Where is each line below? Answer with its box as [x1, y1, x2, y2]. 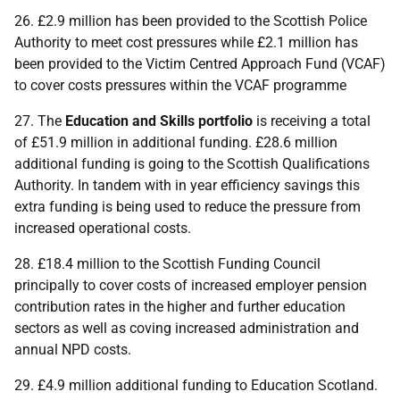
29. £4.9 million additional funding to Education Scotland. [14, 377, 378, 394]
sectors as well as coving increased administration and [14, 320, 359, 337]
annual [14, 341, 62, 358]
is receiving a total [253, 112, 371, 129]
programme [270, 77, 346, 94]
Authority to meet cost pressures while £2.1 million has [14, 34, 358, 51]
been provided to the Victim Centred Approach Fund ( [14, 55, 346, 72]
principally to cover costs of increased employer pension [14, 277, 367, 294]
